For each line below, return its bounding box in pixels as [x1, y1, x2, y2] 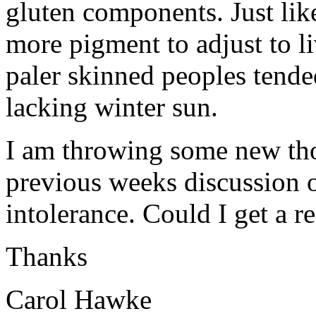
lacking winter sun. [6, 92, 218, 122]
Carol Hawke [6, 284, 152, 315]
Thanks [6, 241, 87, 272]
